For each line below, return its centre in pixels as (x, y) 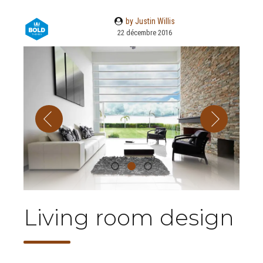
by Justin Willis (151, 21)
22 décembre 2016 (145, 32)
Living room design (129, 218)
